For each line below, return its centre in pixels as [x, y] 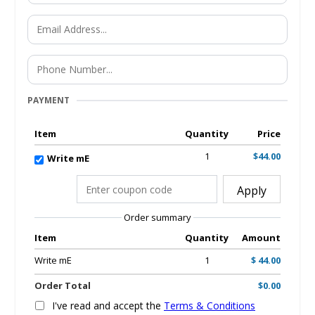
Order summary [157, 217]
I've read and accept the [108, 306]
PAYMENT [49, 100]
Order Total [63, 285]
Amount [261, 238]
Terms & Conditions [210, 306]
